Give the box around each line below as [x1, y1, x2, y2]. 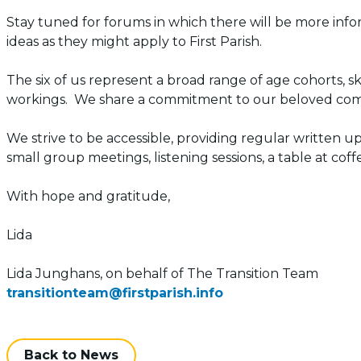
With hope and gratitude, [6, 189, 170, 204]
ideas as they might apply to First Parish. [6, 34, 262, 49]
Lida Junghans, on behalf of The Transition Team [6, 266, 318, 281]
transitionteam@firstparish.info [6, 285, 223, 301]
